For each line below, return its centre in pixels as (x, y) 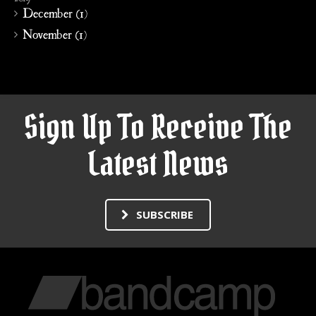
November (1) (55, 34)
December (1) (55, 13)
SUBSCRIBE (165, 214)
